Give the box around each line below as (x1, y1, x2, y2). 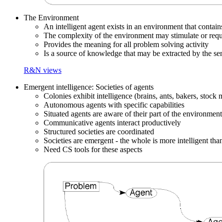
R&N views (24, 66, 61, 75)
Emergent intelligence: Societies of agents (24, 83, 154, 92)
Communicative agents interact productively (44, 118, 181, 127)
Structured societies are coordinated (44, 127, 154, 136)
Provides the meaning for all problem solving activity (44, 40, 209, 49)
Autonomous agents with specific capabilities (44, 101, 184, 110)
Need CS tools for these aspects (44, 145, 142, 154)
